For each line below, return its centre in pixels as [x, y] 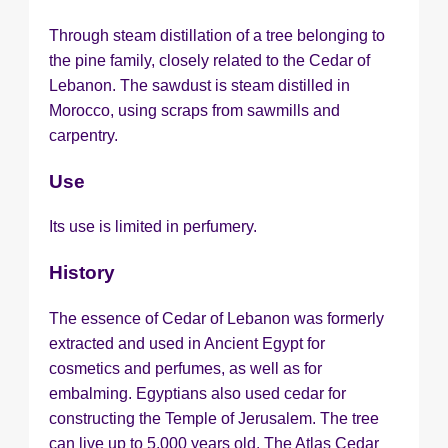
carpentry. [83, 135]
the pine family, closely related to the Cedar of [209, 60]
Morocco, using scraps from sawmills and [194, 110]
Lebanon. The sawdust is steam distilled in [199, 85]
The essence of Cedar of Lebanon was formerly [216, 318]
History [82, 273]
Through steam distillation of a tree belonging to [217, 35]
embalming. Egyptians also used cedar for [197, 393]
